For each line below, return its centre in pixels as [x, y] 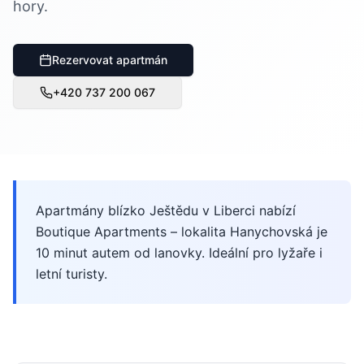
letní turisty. [71, 274]
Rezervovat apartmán [110, 60]
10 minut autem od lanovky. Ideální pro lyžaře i [179, 253]
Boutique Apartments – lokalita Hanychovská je [182, 232]
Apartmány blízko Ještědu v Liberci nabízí [166, 210]
